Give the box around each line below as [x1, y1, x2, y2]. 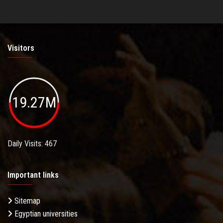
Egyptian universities [12, 209, 78, 219]
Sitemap [12, 196, 40, 206]
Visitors [7, 43, 34, 53]
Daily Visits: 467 [7, 138, 57, 148]
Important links [7, 170, 59, 180]
